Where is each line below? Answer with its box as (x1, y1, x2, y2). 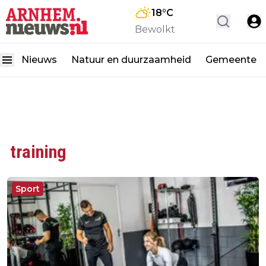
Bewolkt (135, 24, 175, 35)
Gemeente (205, 54, 256, 65)
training (10, 141, 66, 162)
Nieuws (21, 54, 57, 65)
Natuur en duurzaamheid (71, 54, 191, 65)
